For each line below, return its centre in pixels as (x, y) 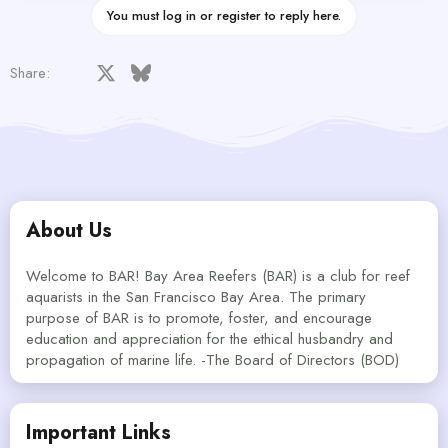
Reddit (239, 71)
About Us (69, 230)
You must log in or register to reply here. (224, 15)
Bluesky (172, 71)
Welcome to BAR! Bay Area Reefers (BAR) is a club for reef (218, 276)
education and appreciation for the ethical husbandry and (209, 339)
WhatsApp (358, 71)
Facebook (111, 71)
